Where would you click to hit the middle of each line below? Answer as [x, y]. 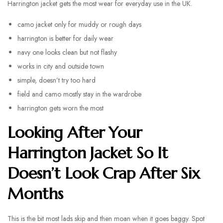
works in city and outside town [61, 66]
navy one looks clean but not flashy [67, 52]
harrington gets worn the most [60, 108]
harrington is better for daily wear [65, 38]
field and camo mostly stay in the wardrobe [79, 94]
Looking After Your [75, 132]
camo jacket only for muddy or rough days [79, 24]
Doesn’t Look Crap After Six [104, 173]
